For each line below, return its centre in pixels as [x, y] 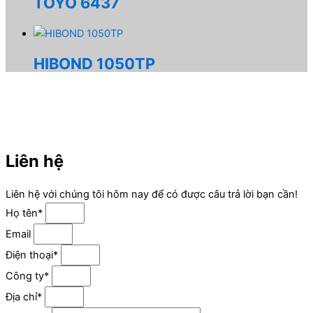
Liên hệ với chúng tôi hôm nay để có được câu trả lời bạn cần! [152, 195]
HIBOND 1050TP [94, 63]
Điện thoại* [33, 255]
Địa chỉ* [25, 297]
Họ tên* [26, 213]
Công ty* [29, 276]
